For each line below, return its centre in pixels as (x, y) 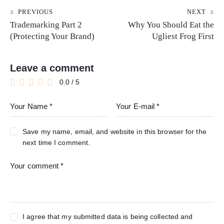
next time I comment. (56, 142)
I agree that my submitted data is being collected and (108, 217)
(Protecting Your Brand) (52, 36)
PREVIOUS (35, 12)
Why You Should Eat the (171, 25)
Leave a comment (52, 68)
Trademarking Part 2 (46, 25)
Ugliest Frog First (183, 36)
